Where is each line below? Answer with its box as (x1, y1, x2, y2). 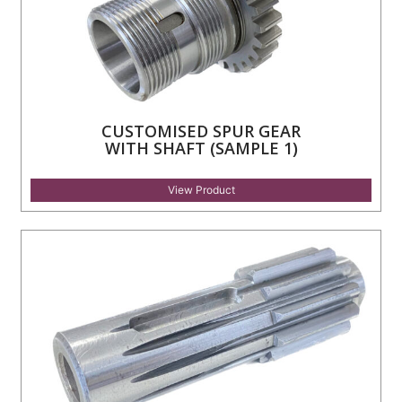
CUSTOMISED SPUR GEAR (101, 119, 301, 142)
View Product (167, 182, 235, 197)
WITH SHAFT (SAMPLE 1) (104, 136, 298, 159)
